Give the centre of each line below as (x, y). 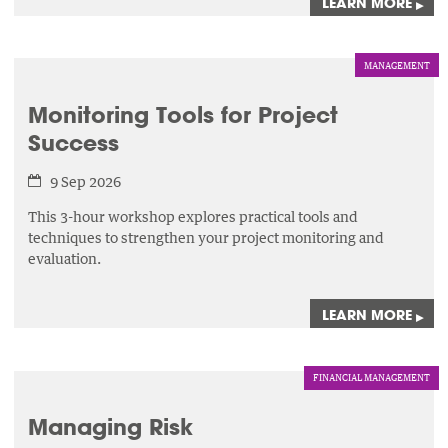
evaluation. (65, 259)
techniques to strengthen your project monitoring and (206, 238)
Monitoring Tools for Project (183, 114)
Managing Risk (111, 427)
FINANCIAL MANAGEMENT (371, 378)
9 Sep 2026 (85, 181)
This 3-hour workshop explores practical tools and (193, 217)
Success (74, 142)
